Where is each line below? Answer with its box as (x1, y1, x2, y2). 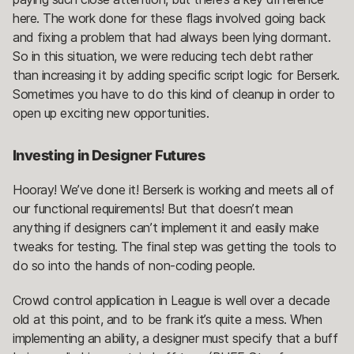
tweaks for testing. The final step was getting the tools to (13, 238, 337, 254)
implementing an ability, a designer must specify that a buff (13, 330, 338, 346)
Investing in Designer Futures (13, 146, 205, 164)
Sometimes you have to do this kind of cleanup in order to (13, 85, 335, 102)
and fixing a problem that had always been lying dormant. (13, 28, 331, 45)
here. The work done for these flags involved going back (13, 9, 326, 26)
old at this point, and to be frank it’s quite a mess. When (13, 311, 322, 327)
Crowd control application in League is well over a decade (13, 292, 330, 308)
